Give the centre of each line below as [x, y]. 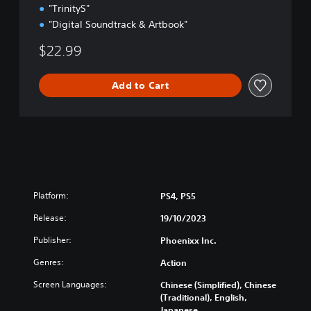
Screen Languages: [70, 284]
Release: [50, 218]
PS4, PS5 [178, 196]
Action [174, 262]
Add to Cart [140, 85]
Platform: [51, 195]
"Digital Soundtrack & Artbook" [118, 24]
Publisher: [52, 240]
